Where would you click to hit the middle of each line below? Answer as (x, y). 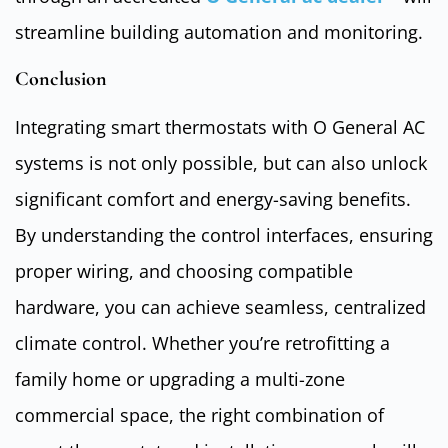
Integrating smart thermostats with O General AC (220, 126)
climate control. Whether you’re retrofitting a (202, 342)
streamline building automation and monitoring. (219, 32)
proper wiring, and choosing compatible (184, 270)
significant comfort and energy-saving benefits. (213, 198)
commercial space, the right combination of (199, 414)
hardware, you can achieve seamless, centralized (220, 306)
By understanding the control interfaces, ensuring (224, 234)
